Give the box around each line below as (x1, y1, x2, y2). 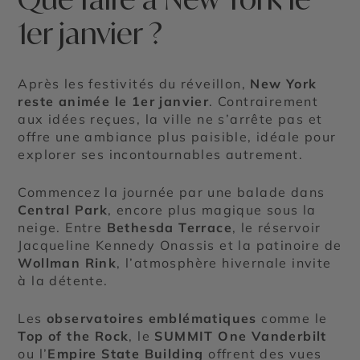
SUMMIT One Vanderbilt (154, 328, 327, 345)
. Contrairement (209, 93, 319, 110)
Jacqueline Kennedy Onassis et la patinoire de (18, 237, 342, 254)
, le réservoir (232, 219, 321, 236)
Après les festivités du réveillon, (18, 76, 251, 92)
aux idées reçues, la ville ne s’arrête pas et (18, 111, 323, 128)
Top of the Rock (18, 328, 129, 345)
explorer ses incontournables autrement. (18, 146, 304, 163)
